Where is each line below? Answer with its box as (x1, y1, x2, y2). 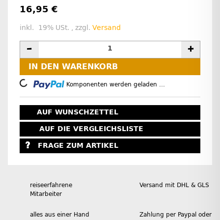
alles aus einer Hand (30, 211, 89, 218)
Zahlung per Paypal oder (139, 211, 212, 218)
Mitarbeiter (30, 190, 62, 197)
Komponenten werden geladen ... (66, 81, 165, 88)
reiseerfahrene (30, 181, 72, 189)
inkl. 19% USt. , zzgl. (20, 24, 92, 32)
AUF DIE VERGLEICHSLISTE (39, 124, 143, 133)
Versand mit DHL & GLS (139, 181, 209, 189)
